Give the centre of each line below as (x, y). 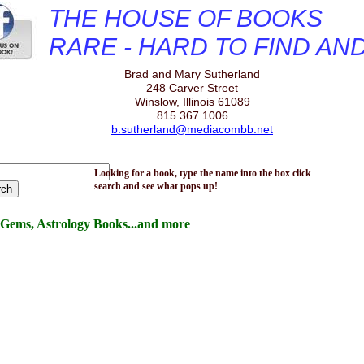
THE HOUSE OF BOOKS (186, 18)
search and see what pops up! (156, 186)
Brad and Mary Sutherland (192, 74)
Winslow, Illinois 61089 (192, 102)
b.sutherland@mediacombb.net (192, 129)
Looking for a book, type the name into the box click (203, 173)
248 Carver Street (192, 88)
